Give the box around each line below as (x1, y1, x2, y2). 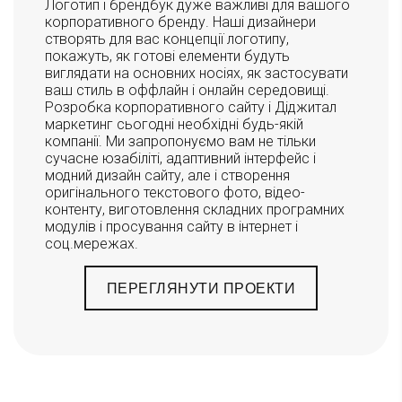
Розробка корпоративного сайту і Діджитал (45, 98, 336, 116)
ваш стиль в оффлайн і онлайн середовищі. (45, 81, 329, 99)
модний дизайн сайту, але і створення (45, 166, 290, 184)
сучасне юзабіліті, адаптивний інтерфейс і (45, 149, 316, 167)
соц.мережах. (45, 234, 138, 252)
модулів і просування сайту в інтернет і (45, 217, 298, 235)
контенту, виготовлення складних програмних (45, 200, 345, 218)
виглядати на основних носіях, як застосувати (45, 64, 348, 82)
